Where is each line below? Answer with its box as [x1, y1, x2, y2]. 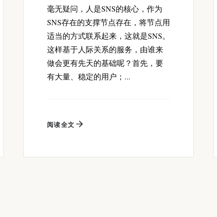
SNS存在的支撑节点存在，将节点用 [47, 16, 170, 27]
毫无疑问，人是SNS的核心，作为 [47, 3, 162, 14]
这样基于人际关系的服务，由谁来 [47, 44, 163, 54]
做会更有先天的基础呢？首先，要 [47, 57, 163, 68]
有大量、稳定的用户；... [47, 71, 130, 81]
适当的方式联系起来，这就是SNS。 [47, 30, 170, 41]
